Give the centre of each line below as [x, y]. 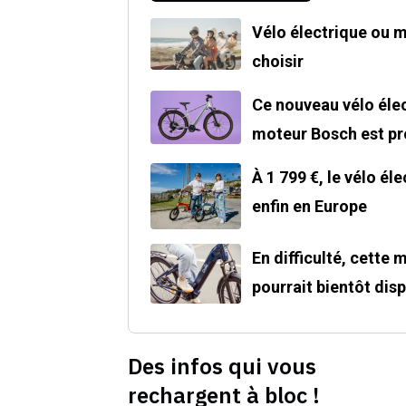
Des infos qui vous [222, 367]
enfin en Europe [309, 207]
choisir [278, 62]
